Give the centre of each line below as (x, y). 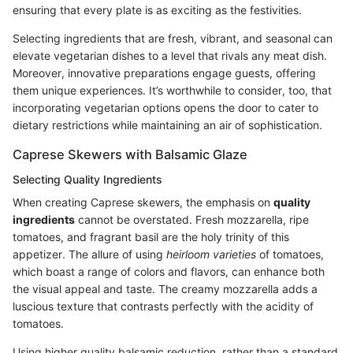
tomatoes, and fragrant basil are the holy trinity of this (151, 237)
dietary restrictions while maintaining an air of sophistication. (167, 124)
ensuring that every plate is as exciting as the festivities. (157, 9)
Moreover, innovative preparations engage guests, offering (164, 72)
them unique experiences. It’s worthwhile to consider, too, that (172, 90)
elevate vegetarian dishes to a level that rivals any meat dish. (170, 55)
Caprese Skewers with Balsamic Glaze (130, 154)
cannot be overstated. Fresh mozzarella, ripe (192, 220)
